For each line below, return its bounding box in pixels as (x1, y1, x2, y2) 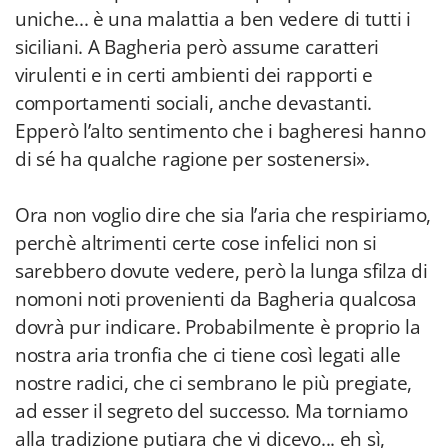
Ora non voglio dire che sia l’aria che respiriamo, (15, 202, 432, 228)
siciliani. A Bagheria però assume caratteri (15, 34, 380, 60)
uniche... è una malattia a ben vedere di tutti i (15, 6, 411, 32)
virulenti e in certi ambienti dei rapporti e (15, 62, 373, 88)
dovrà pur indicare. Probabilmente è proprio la (15, 314, 421, 340)
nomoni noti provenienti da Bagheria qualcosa (15, 286, 417, 312)
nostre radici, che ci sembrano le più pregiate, (15, 370, 412, 396)
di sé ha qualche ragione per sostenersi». (15, 146, 370, 172)
